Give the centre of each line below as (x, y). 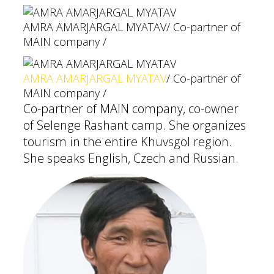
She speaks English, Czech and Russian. (131, 158)
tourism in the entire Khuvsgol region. (128, 142)
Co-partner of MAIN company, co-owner (131, 109)
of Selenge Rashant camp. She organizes (135, 125)
